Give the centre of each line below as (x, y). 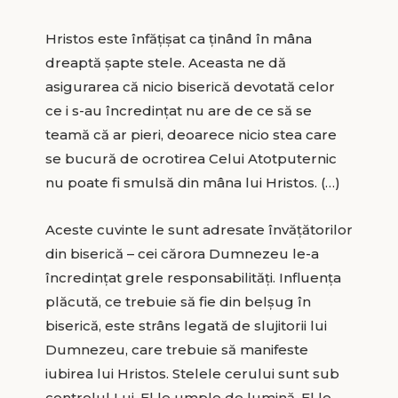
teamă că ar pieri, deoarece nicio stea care (191, 134)
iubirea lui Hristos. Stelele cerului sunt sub (192, 373)
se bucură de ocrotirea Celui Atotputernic (191, 158)
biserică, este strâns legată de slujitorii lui (186, 325)
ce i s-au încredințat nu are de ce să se (178, 110)
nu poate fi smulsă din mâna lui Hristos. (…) (192, 182)
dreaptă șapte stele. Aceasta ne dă (165, 62)
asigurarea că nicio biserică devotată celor (190, 86)
